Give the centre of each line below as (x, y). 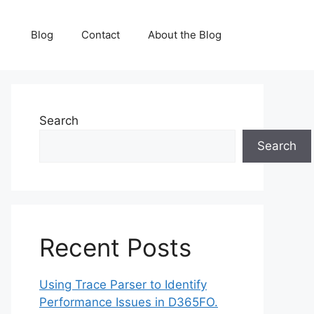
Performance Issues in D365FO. (129, 302)
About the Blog (185, 35)
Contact (101, 35)
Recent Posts (115, 247)
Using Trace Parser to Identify (123, 285)
